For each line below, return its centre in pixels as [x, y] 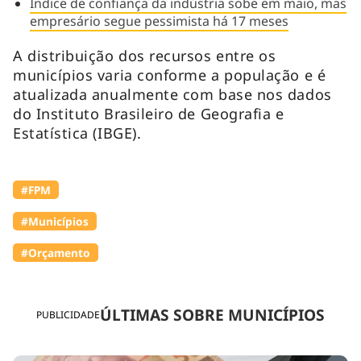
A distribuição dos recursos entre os [145, 56]
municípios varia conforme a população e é [170, 75]
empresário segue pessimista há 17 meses [159, 21]
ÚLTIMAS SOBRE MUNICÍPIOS [212, 314]
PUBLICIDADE [68, 315]
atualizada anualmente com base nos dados [172, 95]
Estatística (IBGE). [77, 133]
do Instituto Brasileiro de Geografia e [149, 114]
